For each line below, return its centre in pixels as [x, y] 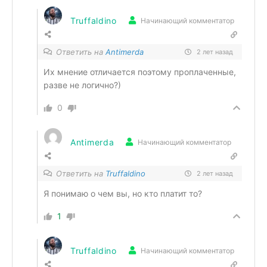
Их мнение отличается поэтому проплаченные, [140, 72]
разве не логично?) [82, 85]
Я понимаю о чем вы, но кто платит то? [123, 193]
